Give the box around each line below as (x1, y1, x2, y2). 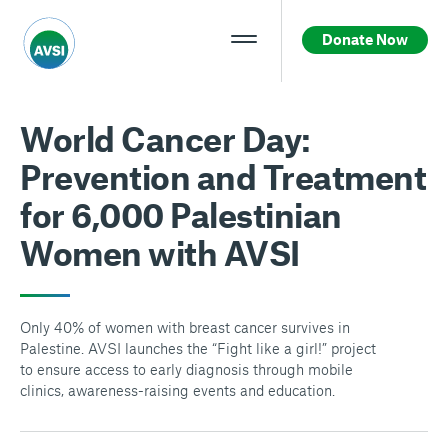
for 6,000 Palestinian (20, 194, 342, 235)
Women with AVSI (20, 232, 300, 273)
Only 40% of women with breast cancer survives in (20, 318, 350, 336)
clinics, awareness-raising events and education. (20, 381, 335, 399)
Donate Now (322, 30, 408, 48)
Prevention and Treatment (20, 156, 426, 197)
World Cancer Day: (20, 118, 311, 159)
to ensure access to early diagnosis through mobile (20, 360, 353, 378)
